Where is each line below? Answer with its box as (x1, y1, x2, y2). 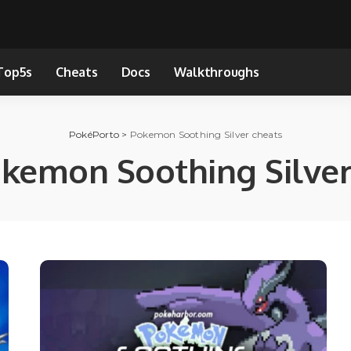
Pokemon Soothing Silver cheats (129, 128, 283, 140)
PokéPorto (68, 128, 120, 140)
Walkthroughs (173, 63, 259, 80)
